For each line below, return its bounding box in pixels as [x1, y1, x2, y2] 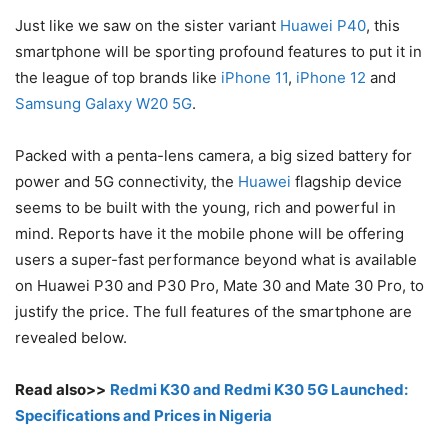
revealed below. [15, 328, 127, 348]
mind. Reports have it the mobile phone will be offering [15, 224, 404, 244]
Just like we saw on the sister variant [15, 16, 280, 36]
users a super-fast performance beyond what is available [15, 250, 417, 270]
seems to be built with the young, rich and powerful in [15, 198, 396, 218]
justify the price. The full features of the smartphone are [15, 302, 412, 322]
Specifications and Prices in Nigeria [15, 406, 272, 426]
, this [366, 16, 400, 36]
